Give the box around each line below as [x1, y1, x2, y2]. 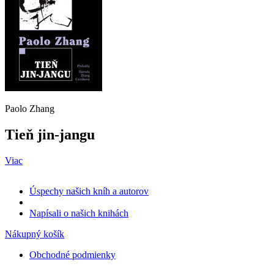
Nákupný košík [5, 228, 64, 239]
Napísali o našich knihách [29, 207, 128, 218]
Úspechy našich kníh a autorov [29, 185, 149, 196]
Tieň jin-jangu [5, 126, 95, 143]
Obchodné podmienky [29, 249, 116, 260]
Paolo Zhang [5, 103, 54, 114]
